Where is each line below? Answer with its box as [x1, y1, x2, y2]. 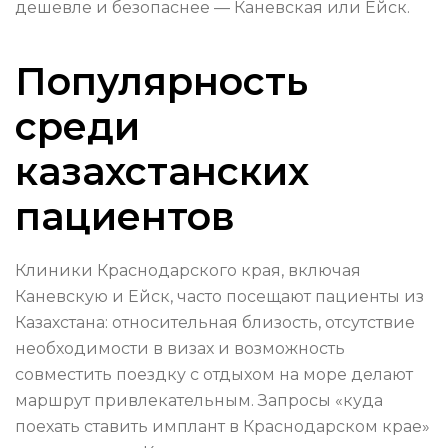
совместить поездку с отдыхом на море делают [15, 365, 413, 385]
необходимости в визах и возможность [15, 339, 345, 359]
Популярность [15, 58, 308, 106]
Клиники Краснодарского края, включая [15, 261, 361, 281]
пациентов [15, 193, 235, 241]
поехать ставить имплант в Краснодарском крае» [15, 417, 430, 437]
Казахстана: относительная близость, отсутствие [15, 313, 415, 333]
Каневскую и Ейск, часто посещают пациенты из [15, 287, 424, 307]
